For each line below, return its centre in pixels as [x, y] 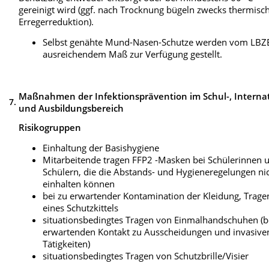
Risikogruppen [50, 128]
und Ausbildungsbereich [71, 108]
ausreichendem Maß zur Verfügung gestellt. [133, 54]
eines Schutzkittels [81, 208]
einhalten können [79, 184]
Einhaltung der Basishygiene [101, 148]
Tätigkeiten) [67, 244]
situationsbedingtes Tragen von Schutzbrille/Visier [146, 256]
